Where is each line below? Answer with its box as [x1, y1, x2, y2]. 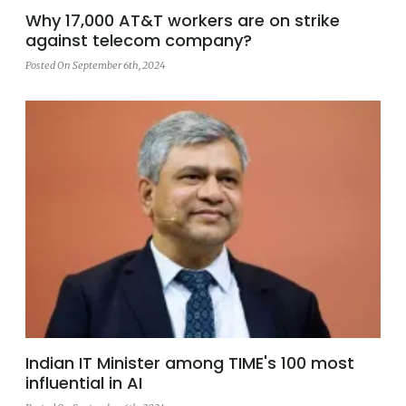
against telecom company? [25, 29, 252, 53]
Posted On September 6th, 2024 [25, 59, 165, 72]
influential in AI [25, 372, 142, 395]
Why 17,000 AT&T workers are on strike [25, 9, 340, 33]
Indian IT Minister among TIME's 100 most [25, 352, 354, 375]
